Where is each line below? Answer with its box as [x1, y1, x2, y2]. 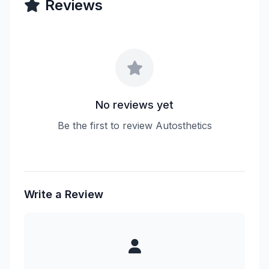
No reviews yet [95, 98, 174, 111]
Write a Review [24, 188, 103, 201]
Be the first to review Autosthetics [57, 119, 212, 131]
